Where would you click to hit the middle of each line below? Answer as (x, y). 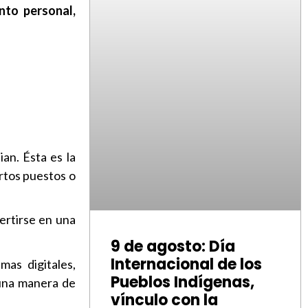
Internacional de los (186, 264)
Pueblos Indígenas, (182, 282)
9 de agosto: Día (173, 246)
